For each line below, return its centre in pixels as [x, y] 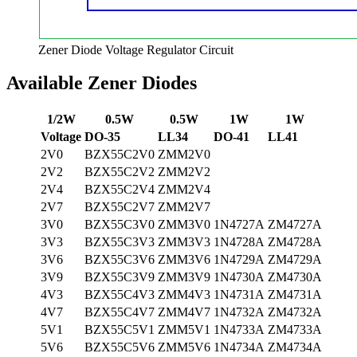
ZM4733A [295, 330]
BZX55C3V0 [120, 225]
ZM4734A [295, 347]
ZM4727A [295, 225]
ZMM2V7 [184, 207]
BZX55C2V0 [120, 155]
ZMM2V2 [184, 172]
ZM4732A [295, 312]
